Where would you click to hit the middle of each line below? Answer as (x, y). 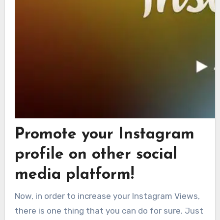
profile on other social (96, 155)
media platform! (74, 175)
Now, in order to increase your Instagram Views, (107, 196)
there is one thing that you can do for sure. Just (109, 210)
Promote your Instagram (104, 135)
